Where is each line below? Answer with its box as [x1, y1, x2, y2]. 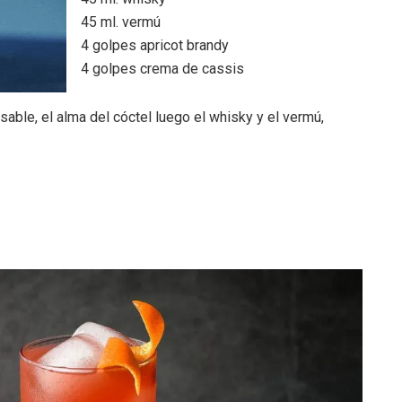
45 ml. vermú [81, 13, 161, 31]
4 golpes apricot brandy [81, 37, 229, 55]
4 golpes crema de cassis [81, 60, 244, 78]
